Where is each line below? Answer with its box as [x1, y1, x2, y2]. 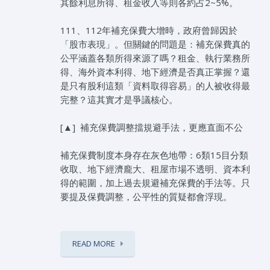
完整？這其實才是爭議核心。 [60, 93, 178, 106]
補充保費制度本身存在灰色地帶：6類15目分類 [60, 149, 248, 162]
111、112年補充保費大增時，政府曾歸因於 [60, 24, 237, 37]
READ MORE [72, 238, 115, 250]
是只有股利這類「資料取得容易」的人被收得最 [60, 80, 250, 92]
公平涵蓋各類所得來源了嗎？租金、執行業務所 [60, 52, 250, 64]
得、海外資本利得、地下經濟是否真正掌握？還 [60, 66, 250, 78]
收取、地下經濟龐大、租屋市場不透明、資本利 [60, 163, 250, 175]
